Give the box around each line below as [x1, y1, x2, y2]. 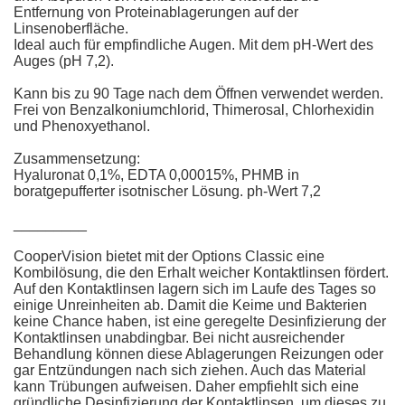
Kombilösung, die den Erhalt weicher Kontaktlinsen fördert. [14, 264, 389, 280]
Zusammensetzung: [14, 150, 140, 166]
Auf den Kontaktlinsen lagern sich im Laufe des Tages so [14, 280, 376, 297]
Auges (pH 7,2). [14, 52, 114, 69]
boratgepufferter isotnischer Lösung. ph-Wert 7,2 [14, 183, 321, 199]
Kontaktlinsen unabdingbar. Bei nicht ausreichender [14, 329, 344, 345]
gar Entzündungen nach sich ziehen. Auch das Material [14, 362, 366, 378]
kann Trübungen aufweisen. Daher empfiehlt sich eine [14, 378, 359, 394]
